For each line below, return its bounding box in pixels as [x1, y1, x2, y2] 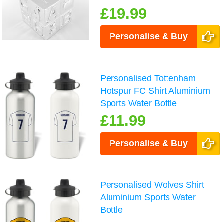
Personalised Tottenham [100, 73, 196, 83]
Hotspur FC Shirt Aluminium [100, 85, 211, 96]
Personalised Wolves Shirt [100, 179, 205, 190]
